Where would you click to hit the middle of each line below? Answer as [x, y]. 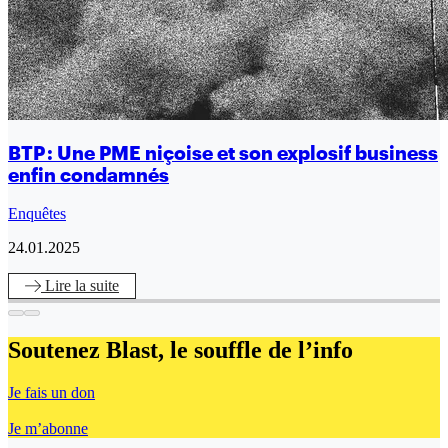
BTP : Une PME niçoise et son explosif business [223, 153]
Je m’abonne [48, 428]
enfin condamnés [88, 175]
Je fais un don [51, 392]
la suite [97, 286]
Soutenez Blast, [89, 350]
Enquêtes [37, 214]
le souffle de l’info [261, 350]
